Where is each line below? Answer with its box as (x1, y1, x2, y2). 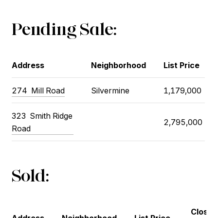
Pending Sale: (12, 18, 116, 40)
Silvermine (91, 85, 129, 95)
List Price (163, 60, 200, 70)
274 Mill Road (12, 85, 65, 95)
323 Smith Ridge (12, 110, 73, 121)
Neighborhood (91, 60, 146, 70)
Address (12, 60, 44, 70)
